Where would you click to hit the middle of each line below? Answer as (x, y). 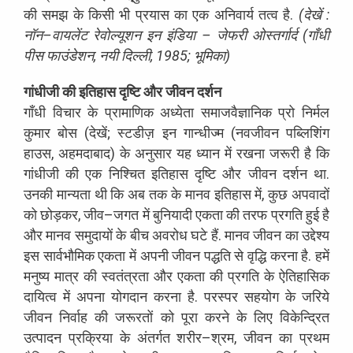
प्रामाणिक (129, 112)
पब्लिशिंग (308, 132)
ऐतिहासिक (304, 276)
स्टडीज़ (136, 132)
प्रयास (152, 14)
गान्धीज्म (203, 132)
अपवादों (311, 194)
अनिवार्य (234, 14)
